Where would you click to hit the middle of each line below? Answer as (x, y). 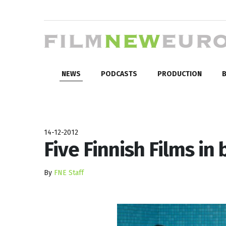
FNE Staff (69, 173)
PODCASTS (119, 74)
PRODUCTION (180, 74)
